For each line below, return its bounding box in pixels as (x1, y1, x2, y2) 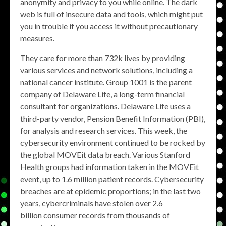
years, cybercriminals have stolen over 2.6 (20, 198, 163, 208)
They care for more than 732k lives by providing (20, 53, 185, 63)
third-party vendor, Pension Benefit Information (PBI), (20, 114, 205, 123)
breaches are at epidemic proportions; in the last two (20, 186, 201, 196)
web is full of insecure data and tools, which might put (20, 9, 203, 19)
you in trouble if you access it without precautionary (20, 21, 198, 31)
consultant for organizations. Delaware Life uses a (20, 101, 191, 111)
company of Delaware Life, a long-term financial (20, 89, 185, 99)
